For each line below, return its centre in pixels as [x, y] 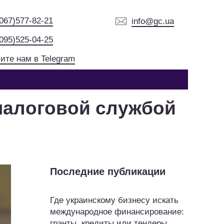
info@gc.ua [153, 21]
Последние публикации [108, 171]
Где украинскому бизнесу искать [114, 200]
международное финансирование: [117, 212]
